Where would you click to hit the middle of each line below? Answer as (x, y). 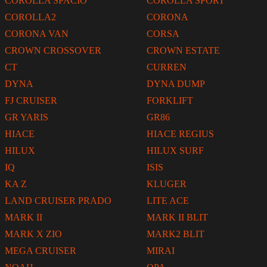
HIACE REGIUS (180, 134)
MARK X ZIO (33, 234)
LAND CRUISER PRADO (58, 201)
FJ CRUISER (31, 101)
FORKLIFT (170, 101)
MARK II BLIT (177, 218)
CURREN (167, 67)
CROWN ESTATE (183, 51)
